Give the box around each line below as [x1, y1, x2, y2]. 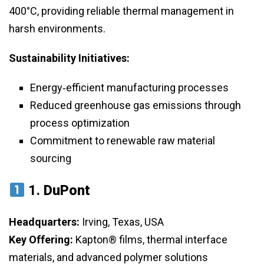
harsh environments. [9, 22, 105, 35]
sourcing [30, 152, 71, 165]
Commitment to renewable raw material [30, 134, 215, 147]
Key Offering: [9, 233, 73, 246]
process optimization [30, 117, 130, 130]
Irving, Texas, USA [80, 216, 164, 229]
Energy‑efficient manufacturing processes [30, 81, 229, 94]
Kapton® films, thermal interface [73, 233, 227, 246]
